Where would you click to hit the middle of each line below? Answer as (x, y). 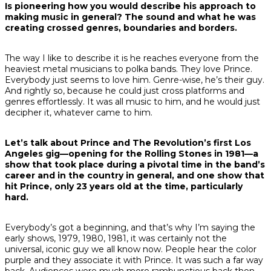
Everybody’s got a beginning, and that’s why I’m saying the (130, 227)
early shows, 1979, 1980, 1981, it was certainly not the (116, 238)
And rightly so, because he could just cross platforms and (125, 90)
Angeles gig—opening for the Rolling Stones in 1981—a (132, 153)
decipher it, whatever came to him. (79, 112)
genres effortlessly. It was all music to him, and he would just (132, 101)
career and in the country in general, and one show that (135, 175)
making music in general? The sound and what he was (130, 17)
